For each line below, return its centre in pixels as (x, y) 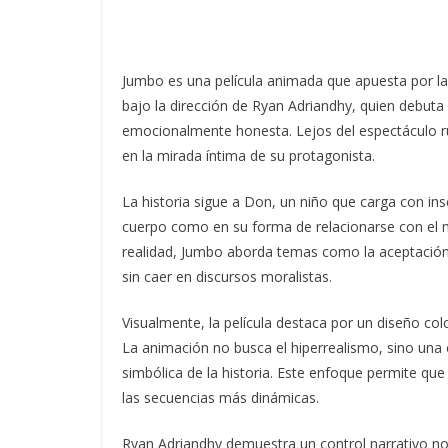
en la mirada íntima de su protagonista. (248, 155)
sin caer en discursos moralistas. (227, 276)
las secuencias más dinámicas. (220, 397)
